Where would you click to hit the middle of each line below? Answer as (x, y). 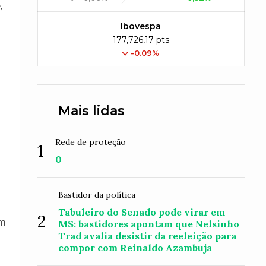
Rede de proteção (91, 142)
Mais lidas (92, 111)
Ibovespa (141, 26)
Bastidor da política (97, 195)
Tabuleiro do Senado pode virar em (142, 212)
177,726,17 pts (141, 40)
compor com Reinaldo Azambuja (135, 248)
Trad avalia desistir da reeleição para (148, 236)
